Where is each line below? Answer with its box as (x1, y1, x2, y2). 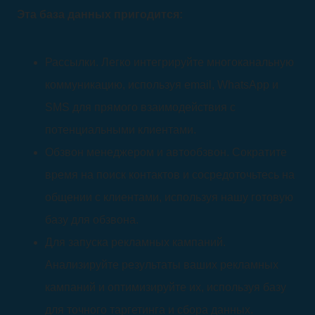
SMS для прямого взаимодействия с (45, 101, 236, 113)
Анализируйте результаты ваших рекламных (45, 259, 278, 271)
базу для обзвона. (45, 214, 139, 226)
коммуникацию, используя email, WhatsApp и (45, 79, 278, 91)
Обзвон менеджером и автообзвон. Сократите (45, 146, 287, 158)
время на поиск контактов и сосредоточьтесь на (45, 169, 295, 181)
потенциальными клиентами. (45, 124, 196, 136)
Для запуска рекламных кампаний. (45, 236, 226, 248)
